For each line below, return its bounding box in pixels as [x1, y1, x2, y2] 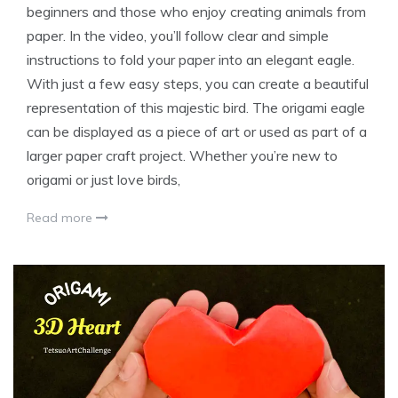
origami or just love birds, [27, 170, 180, 188]
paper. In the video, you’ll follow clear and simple [27, 26, 329, 44]
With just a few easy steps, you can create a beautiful [27, 74, 369, 92]
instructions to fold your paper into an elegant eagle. [27, 50, 354, 68]
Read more [27, 209, 96, 226]
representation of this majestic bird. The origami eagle [27, 98, 365, 116]
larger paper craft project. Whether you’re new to [27, 146, 338, 164]
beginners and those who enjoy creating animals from [27, 2, 366, 20]
